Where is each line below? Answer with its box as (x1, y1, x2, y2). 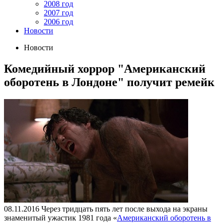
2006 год (44, 17, 73, 26)
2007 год (44, 8, 73, 17)
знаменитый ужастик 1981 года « (4, 213, 117, 222)
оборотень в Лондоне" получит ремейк (4, 75, 215, 89)
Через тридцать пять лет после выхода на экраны (39, 204, 208, 213)
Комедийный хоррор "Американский (4, 62, 206, 75)
